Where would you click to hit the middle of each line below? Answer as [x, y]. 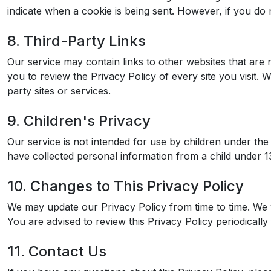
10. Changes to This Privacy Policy [126, 186]
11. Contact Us [57, 251]
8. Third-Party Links [77, 41]
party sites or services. [59, 91]
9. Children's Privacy [79, 121]
